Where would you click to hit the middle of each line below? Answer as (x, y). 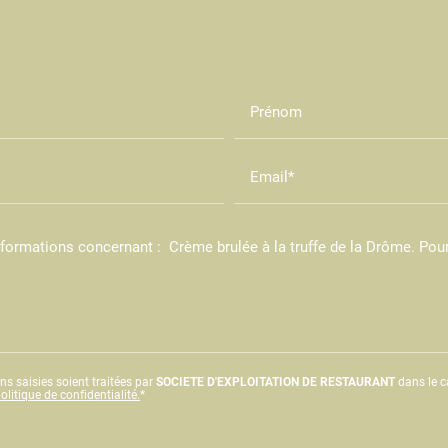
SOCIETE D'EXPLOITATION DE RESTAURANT (275, 381)
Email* (272, 175)
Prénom (276, 110)
